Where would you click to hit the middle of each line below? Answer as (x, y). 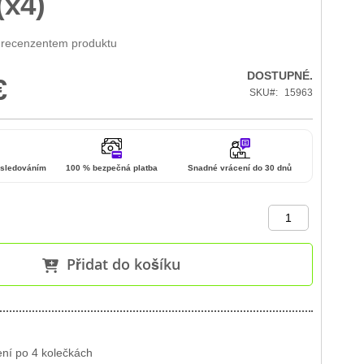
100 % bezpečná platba (111, 167)
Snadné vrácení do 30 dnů (240, 167)
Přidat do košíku (123, 264)
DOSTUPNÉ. (280, 75)
